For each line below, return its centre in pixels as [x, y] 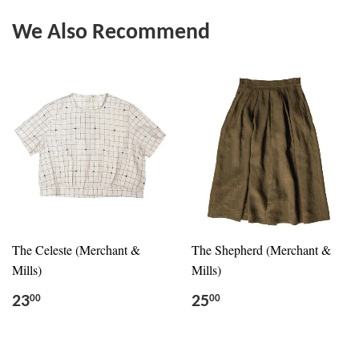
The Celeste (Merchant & [76, 250]
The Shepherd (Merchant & [261, 250]
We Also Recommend [111, 33]
